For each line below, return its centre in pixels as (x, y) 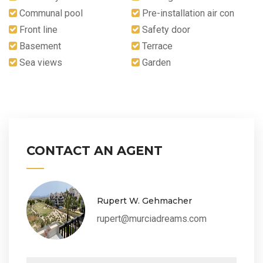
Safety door (165, 29)
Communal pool (50, 13)
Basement (39, 46)
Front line (37, 29)
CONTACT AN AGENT (95, 150)
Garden (155, 62)
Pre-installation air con (187, 13)
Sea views (40, 62)
